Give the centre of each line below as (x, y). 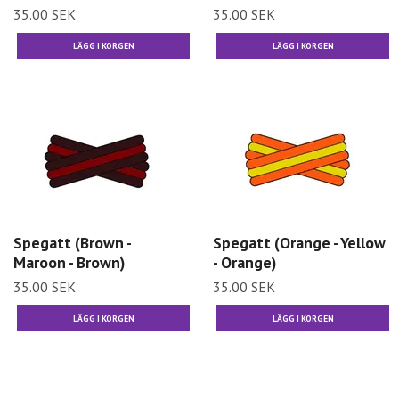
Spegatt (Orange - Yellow (299, 242)
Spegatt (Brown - (72, 242)
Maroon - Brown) (69, 262)
